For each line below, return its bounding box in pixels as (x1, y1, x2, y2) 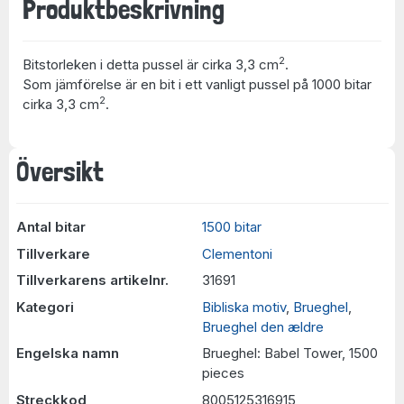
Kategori (15, 298, 74, 316)
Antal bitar (15, 218, 86, 235)
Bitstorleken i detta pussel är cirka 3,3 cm (23, 55, 279, 73)
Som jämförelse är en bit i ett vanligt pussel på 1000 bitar (23, 75, 372, 93)
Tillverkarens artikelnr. (15, 271, 169, 289)
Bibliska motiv (202, 298, 286, 316)
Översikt (15, 156, 104, 188)
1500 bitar (202, 218, 262, 235)
